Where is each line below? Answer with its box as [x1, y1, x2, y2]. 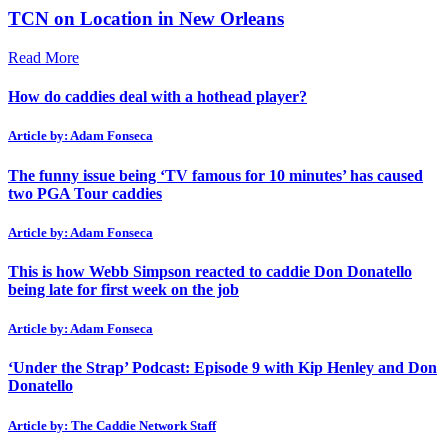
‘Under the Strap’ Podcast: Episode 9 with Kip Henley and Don [8, 359, 437, 377]
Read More [8, 49, 79, 67]
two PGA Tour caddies [8, 184, 162, 202]
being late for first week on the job [8, 280, 239, 298]
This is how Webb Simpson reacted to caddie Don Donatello [8, 262, 412, 280]
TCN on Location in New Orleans [8, 8, 284, 30]
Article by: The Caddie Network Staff [8, 417, 216, 433]
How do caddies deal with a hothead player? [8, 88, 307, 106]
